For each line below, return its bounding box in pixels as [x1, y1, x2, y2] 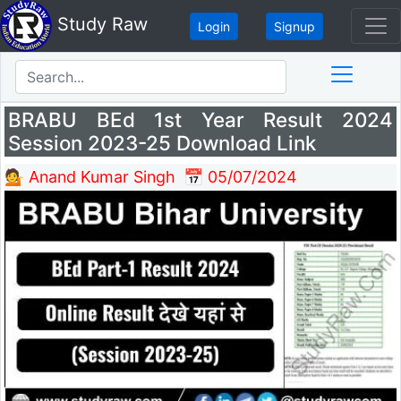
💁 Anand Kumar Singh [4, 167, 175, 187]
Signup [274, 18, 315, 34]
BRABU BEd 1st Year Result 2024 [8, 107, 393, 132]
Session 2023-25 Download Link [8, 131, 317, 156]
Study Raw [52, 13, 148, 36]
